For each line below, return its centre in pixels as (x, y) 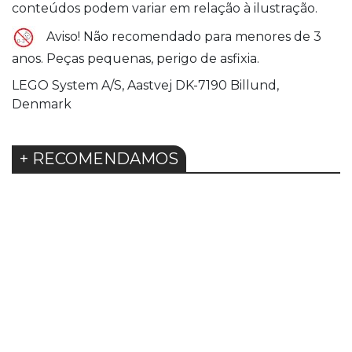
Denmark (42, 104)
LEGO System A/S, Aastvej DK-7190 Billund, (145, 86)
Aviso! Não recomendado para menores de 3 (182, 37)
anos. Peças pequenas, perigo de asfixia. (136, 59)
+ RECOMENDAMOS (99, 159)
